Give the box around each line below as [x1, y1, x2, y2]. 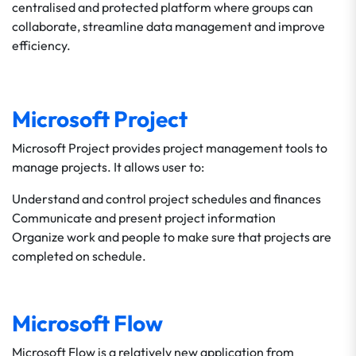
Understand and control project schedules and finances [12, 191, 321, 207]
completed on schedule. [12, 248, 146, 264]
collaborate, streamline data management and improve [12, 18, 325, 34]
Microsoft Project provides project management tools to [12, 140, 327, 156]
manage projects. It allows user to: [12, 159, 204, 175]
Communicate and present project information [12, 210, 276, 226]
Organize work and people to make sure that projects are [12, 229, 331, 245]
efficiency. [12, 37, 71, 53]
